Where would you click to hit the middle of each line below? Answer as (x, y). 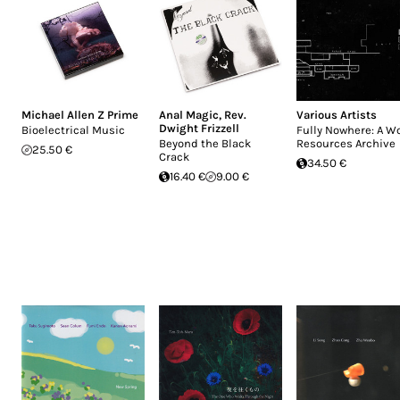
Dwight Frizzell (199, 128)
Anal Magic (189, 115)
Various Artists (337, 115)
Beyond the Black (205, 143)
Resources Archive (346, 143)
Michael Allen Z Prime (80, 115)
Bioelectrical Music (73, 130)
